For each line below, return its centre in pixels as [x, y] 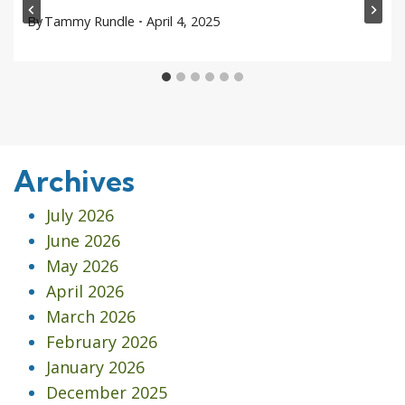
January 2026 [95, 367]
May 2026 [82, 266]
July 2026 [80, 216]
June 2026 [83, 241]
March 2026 [91, 317]
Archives [74, 181]
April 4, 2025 [183, 22]
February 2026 [102, 342]
